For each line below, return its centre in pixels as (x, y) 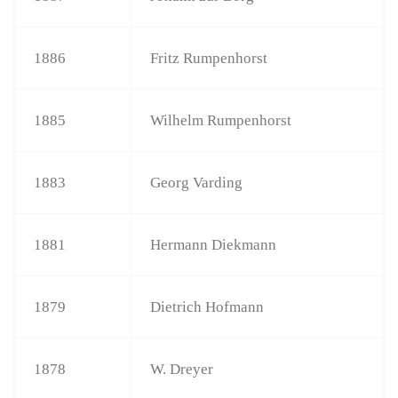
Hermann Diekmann (214, 244)
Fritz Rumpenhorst (209, 58)
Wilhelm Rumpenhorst (221, 120)
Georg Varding (197, 182)
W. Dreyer (182, 369)
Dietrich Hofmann (207, 306)
